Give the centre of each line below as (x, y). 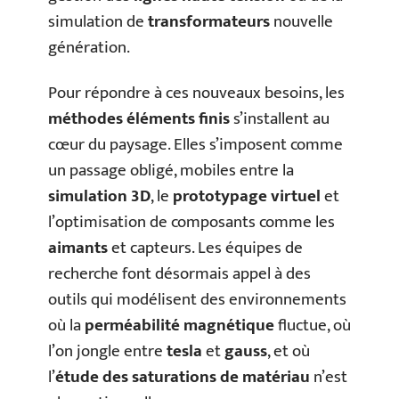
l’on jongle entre (107, 351)
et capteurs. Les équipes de (205, 248)
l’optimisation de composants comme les (191, 222)
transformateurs (209, 21)
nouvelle (301, 21)
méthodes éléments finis (139, 119)
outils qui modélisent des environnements (197, 300)
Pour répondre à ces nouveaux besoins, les (196, 93)
